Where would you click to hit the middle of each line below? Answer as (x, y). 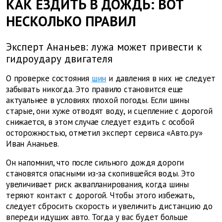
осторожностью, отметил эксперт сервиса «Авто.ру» (104, 133)
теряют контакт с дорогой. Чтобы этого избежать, (100, 195)
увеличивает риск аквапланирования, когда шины (98, 185)
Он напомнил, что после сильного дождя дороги (95, 163)
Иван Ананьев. (32, 144)
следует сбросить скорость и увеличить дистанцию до (109, 206)
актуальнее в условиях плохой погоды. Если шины (98, 100)
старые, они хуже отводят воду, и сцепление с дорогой (109, 111)
